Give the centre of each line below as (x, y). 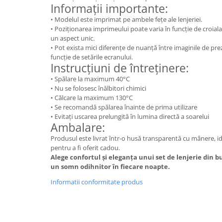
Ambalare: (78, 127)
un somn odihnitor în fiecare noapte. (110, 166)
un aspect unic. (73, 38)
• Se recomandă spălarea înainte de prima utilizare (124, 107)
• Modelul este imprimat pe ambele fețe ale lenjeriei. (126, 19)
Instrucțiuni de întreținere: (120, 68)
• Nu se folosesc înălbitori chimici (98, 88)
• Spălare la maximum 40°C (90, 79)
